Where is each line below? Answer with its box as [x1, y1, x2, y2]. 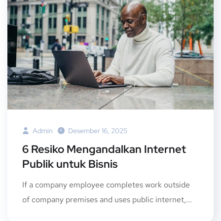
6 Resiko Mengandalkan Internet [22, 142, 186, 157]
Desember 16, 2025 [68, 126, 127, 136]
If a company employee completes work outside [22, 180, 190, 190]
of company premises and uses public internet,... [22, 194, 192, 205]
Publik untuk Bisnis [22, 157, 118, 172]
